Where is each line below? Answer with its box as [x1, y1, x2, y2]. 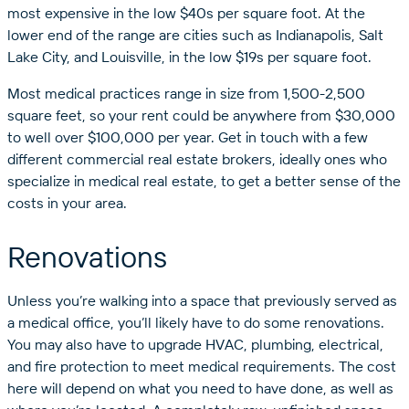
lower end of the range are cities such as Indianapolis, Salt [7, 26, 383, 45]
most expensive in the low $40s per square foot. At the [7, 4, 365, 23]
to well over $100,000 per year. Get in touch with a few [7, 128, 368, 147]
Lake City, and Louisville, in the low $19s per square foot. [7, 47, 372, 67]
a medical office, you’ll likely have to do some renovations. [7, 312, 384, 331]
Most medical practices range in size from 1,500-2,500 [7, 84, 365, 103]
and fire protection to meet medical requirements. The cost [7, 356, 396, 375]
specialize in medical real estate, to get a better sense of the [7, 172, 401, 191]
